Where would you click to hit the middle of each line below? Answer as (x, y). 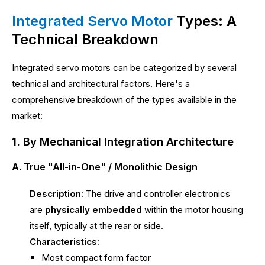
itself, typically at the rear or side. (96, 225)
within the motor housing (193, 209)
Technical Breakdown (85, 40)
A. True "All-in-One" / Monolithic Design (105, 167)
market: (27, 116)
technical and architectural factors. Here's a (101, 84)
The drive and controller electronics (157, 193)
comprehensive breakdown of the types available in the (124, 100)
